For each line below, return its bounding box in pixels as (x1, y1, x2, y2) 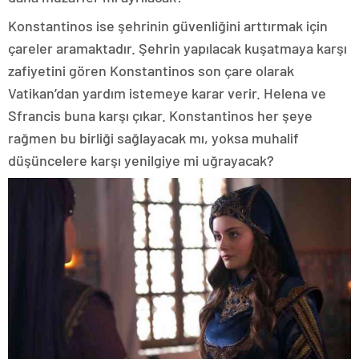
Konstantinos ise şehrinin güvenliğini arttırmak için (8, 17, 328, 35)
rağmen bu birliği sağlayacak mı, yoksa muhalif (8, 129, 299, 147)
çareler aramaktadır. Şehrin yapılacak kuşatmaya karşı (8, 39, 347, 58)
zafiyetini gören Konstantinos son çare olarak (8, 62, 294, 80)
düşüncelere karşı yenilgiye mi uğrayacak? (8, 151, 274, 170)
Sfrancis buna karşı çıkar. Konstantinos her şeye (8, 107, 313, 125)
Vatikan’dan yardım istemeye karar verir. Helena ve (8, 84, 326, 103)
